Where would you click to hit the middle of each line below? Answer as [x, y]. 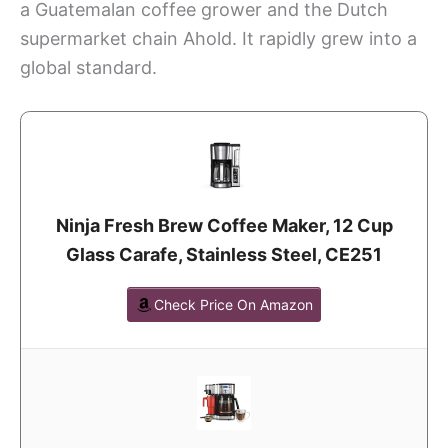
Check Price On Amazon [233, 304]
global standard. [88, 67]
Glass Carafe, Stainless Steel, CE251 [224, 254]
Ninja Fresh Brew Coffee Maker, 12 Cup [224, 225]
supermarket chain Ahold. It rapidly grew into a [218, 38]
